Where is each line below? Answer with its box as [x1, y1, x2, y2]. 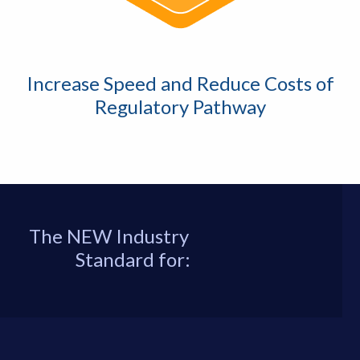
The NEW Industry [29, 224, 190, 248]
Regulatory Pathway [94, 94, 266, 118]
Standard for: [76, 247, 190, 272]
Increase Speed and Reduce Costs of [26, 71, 334, 95]
